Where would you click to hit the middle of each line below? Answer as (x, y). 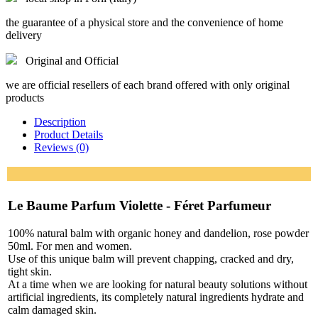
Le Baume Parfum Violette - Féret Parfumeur (139, 205)
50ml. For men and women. (70, 246)
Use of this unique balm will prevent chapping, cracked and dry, (151, 258)
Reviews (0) (61, 148)
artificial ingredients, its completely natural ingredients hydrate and (156, 297)
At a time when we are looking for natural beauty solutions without (158, 284)
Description (60, 122)
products (25, 98)
